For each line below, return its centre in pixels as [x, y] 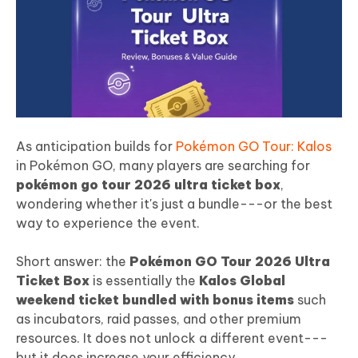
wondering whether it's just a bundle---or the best [174, 203]
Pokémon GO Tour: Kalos [254, 146]
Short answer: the [73, 261]
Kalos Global [242, 280]
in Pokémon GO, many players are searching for [163, 165]
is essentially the [144, 280]
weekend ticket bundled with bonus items [155, 299]
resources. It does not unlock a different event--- [172, 338]
